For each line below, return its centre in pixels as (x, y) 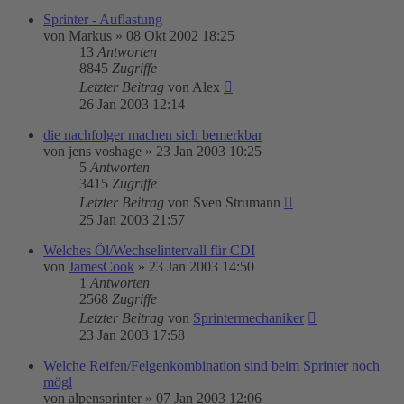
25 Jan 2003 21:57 (132, 220)
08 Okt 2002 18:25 (180, 36)
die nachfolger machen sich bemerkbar (153, 135)
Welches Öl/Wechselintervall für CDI (149, 250)
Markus (90, 36)
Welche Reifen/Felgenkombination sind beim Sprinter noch (211, 366)
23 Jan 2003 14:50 (202, 266)
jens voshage (105, 151)
